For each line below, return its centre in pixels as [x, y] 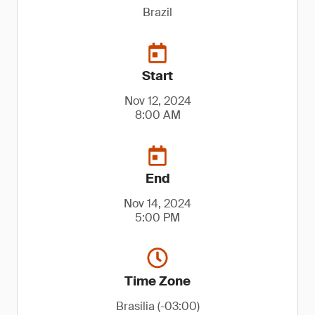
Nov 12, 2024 [157, 101]
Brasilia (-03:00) [157, 306]
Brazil [157, 12]
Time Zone [157, 281]
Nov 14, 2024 [157, 204]
